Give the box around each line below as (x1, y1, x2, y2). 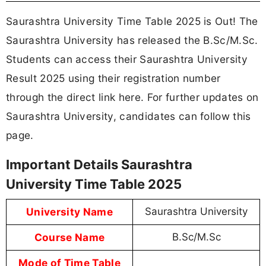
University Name (26, 205, 113, 218)
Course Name (34, 231, 105, 244)
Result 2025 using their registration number (6, 71, 221, 84)
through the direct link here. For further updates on (6, 90, 259, 103)
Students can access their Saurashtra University (6, 52, 248, 65)
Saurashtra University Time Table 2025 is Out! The (6, 14, 258, 27)
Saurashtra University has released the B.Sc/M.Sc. (6, 33, 258, 46)
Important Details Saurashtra (6, 157, 192, 173)
